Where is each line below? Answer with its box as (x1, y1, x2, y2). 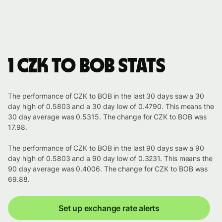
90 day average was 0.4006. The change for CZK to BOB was (8, 165, 208, 173)
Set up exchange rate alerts (58, 203, 160, 214)
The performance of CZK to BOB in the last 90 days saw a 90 (8, 144, 205, 153)
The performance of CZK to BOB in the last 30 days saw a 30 (8, 92, 205, 101)
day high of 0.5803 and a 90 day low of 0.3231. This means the (8, 154, 213, 163)
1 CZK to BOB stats (8, 56, 166, 77)
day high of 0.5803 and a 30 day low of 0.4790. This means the (8, 102, 214, 111)
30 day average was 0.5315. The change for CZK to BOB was (8, 112, 207, 121)
